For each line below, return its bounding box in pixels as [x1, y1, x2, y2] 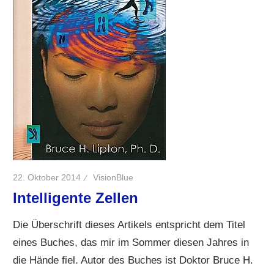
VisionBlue [93, 172, 134, 183]
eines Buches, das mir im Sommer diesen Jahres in [13, 237, 250, 249]
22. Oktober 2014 [13, 172, 81, 183]
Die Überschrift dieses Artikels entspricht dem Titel [13, 219, 246, 231]
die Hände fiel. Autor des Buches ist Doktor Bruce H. [13, 254, 254, 267]
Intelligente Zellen [13, 189, 139, 206]
